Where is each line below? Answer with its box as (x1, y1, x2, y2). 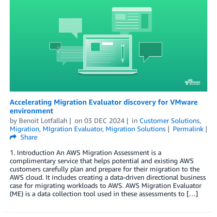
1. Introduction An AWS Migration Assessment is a (10, 148, 161, 157)
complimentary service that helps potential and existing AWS (10, 156, 194, 165)
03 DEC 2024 (84, 116, 124, 125)
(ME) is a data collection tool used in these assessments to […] (10, 189, 198, 198)
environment (10, 106, 53, 115)
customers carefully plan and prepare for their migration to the (10, 165, 200, 173)
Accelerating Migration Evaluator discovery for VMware (10, 97, 198, 107)
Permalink (172, 124, 203, 133)
